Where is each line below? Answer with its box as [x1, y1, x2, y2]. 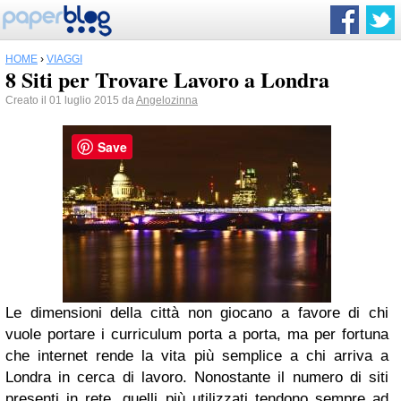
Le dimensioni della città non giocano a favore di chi [5, 304, 388, 321]
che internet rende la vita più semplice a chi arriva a [5, 347, 388, 364]
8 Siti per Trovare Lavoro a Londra [5, 64, 329, 95]
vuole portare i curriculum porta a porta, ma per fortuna [5, 326, 388, 343]
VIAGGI [47, 53, 82, 65]
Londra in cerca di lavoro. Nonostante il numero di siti [5, 369, 388, 386]
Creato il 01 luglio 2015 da [5, 94, 136, 107]
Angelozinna [136, 94, 198, 107]
